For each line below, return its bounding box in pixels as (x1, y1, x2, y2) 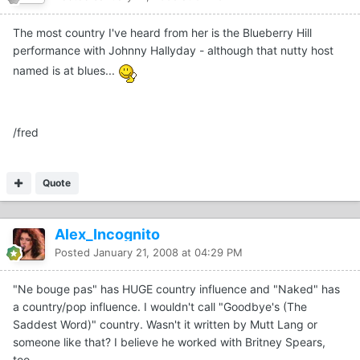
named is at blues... (13, 63, 118, 78)
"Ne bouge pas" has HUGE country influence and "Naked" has (13, 282, 340, 297)
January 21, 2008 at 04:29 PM (93, 246, 243, 260)
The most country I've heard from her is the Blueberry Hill (13, 26, 312, 40)
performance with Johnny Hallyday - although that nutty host (13, 43, 333, 58)
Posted (55, 246, 93, 260)
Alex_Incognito (55, 226, 160, 243)
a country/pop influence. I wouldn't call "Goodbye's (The (13, 300, 307, 314)
